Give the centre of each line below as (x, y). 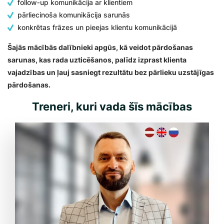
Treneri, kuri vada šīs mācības (112, 106)
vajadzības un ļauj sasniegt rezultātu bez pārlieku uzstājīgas (111, 72)
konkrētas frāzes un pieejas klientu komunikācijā (97, 27)
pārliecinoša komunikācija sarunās (74, 15)
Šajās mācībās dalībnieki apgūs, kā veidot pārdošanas (100, 47)
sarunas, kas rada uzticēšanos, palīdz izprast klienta (97, 60)
